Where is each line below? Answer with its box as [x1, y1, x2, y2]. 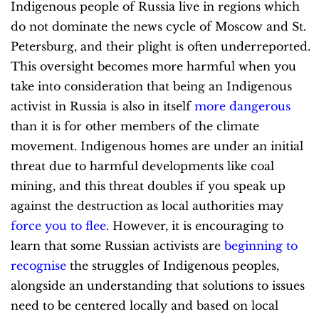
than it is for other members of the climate [11, 118, 259, 133]
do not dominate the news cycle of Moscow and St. [11, 19, 306, 33]
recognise [11, 258, 70, 273]
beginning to [224, 238, 298, 253]
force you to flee [11, 218, 106, 233]
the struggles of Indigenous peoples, [70, 258, 279, 273]
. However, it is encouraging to [106, 218, 283, 233]
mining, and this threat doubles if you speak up [11, 178, 286, 193]
